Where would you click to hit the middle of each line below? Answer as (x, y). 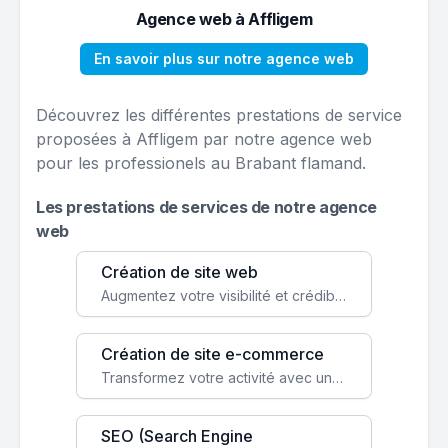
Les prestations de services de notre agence (206, 207)
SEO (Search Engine (177, 436)
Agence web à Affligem (224, 19)
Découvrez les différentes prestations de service (219, 115)
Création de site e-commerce (212, 354)
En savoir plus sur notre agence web (224, 58)
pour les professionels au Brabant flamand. (201, 163)
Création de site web (179, 272)
